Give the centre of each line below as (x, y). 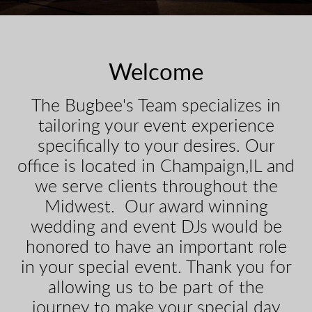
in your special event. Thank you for (156, 268)
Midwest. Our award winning (156, 208)
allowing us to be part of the (156, 288)
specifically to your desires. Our (156, 147)
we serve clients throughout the (156, 187)
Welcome (156, 73)
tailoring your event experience (156, 127)
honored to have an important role (156, 248)
